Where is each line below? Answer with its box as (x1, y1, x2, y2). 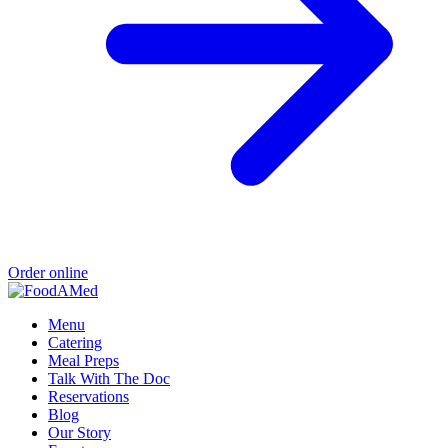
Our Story (48, 424, 111, 442)
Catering (48, 334, 102, 352)
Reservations (48, 388, 129, 406)
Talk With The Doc (48, 370, 170, 388)
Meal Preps (48, 352, 119, 370)
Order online (8, 264, 88, 282)
